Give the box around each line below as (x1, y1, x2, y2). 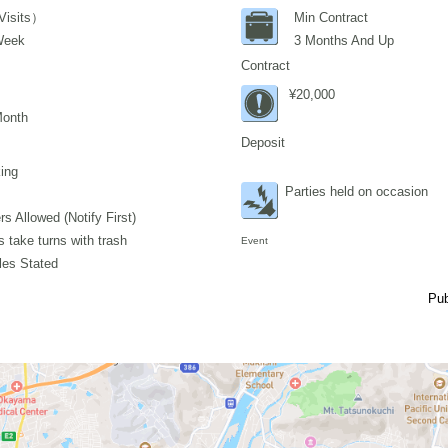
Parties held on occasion (285, 184, 428, 199)
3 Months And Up (294, 33, 394, 48)
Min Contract (294, 10, 368, 25)
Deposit (241, 135, 285, 150)
